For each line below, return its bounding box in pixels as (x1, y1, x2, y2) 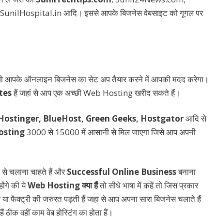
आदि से (184, 113, 208, 124)
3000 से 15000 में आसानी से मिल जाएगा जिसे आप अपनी (25, 126, 196, 138)
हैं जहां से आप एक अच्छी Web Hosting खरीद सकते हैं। (12, 87, 180, 98)
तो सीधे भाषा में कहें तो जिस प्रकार (100, 179, 198, 191)
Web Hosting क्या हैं (28, 179, 100, 191)
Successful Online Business (67, 166, 176, 177)
